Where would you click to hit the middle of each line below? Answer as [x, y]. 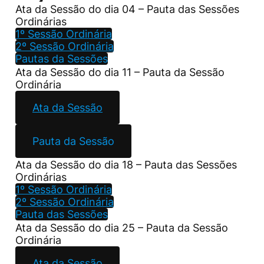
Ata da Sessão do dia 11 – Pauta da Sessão [120, 72]
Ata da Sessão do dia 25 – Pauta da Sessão [122, 227]
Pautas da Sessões [62, 58]
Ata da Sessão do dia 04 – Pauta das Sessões [127, 9]
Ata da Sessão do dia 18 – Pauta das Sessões [126, 164]
